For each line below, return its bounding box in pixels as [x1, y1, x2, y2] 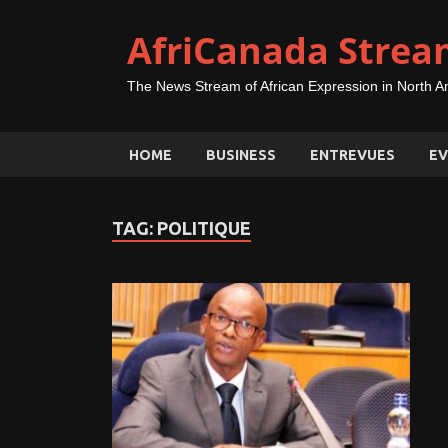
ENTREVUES [310, 146, 395, 163]
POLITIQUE [157, 218, 251, 238]
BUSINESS [206, 146, 276, 163]
